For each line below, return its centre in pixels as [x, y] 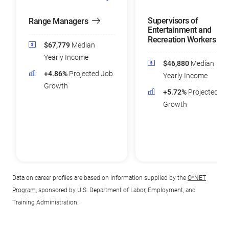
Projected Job [91, 74]
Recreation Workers [182, 40]
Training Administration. [45, 202]
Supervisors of [173, 21]
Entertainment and [180, 30]
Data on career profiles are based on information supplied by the [100, 178]
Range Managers [58, 21]
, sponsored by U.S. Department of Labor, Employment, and [116, 190]
